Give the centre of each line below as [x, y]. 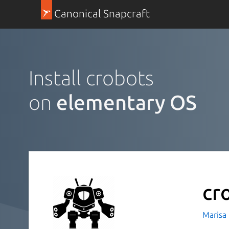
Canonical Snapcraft [102, 14]
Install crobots [91, 78]
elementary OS [127, 102]
